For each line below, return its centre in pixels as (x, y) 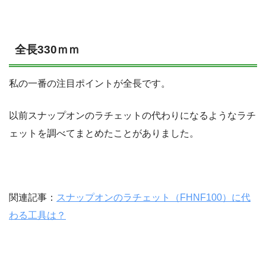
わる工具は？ (37, 216)
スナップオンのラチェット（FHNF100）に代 (153, 198)
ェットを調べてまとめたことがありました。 (104, 134)
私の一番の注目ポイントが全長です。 (90, 84)
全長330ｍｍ (47, 49)
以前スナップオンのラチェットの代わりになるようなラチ (132, 116)
